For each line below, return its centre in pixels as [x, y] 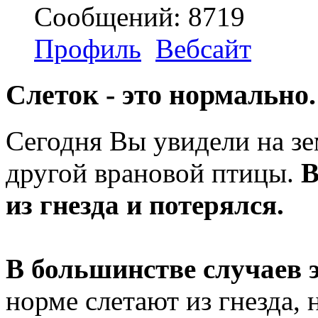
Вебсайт [203, 49]
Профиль [88, 49]
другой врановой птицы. [153, 172]
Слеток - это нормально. [161, 94]
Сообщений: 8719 [139, 17]
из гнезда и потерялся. [145, 204]
